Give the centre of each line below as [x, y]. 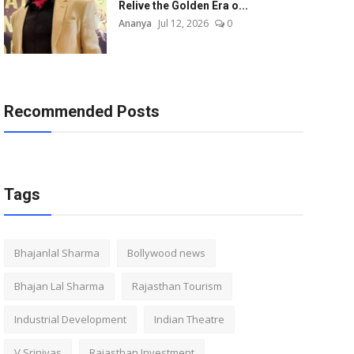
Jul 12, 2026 [183, 23]
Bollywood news [166, 253]
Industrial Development [70, 319]
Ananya [135, 23]
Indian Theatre [189, 319]
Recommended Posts [81, 111]
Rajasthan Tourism [177, 286]
